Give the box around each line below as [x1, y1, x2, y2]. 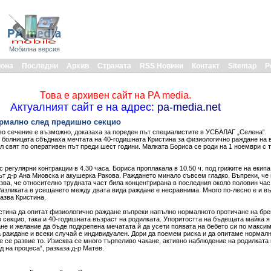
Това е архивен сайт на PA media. [39, 90, 191, 100]
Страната [97, 62, 131, 70]
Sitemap [228, 62, 256, 70]
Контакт [192, 62, 220, 70]
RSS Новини [140, 62, 183, 70]
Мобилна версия [9, 45, 60, 53]
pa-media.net [154, 101, 221, 113]
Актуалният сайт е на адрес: [10, 101, 154, 113]
